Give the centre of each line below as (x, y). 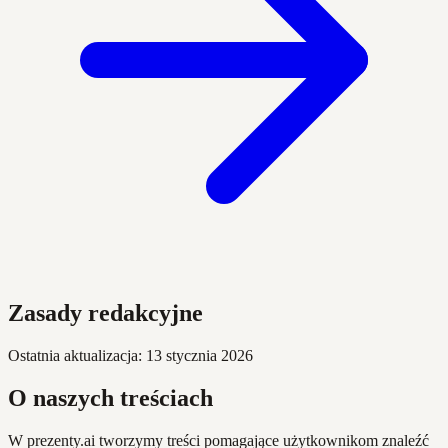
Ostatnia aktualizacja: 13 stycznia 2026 (130, 355)
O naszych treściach (110, 397)
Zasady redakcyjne (105, 312)
